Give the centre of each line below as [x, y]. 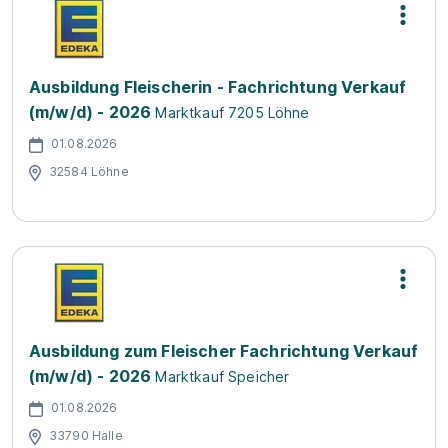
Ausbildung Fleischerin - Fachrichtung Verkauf [218, 87]
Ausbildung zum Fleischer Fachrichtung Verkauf [224, 351]
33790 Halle [86, 435]
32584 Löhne [89, 171]
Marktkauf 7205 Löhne [232, 112]
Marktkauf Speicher [222, 376]
